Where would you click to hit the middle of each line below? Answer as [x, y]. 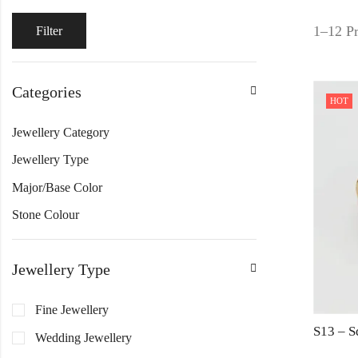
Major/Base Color [57, 187]
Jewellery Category [61, 132]
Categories [47, 92]
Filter [49, 31]
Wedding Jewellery [84, 337]
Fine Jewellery [72, 310]
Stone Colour [46, 215]
